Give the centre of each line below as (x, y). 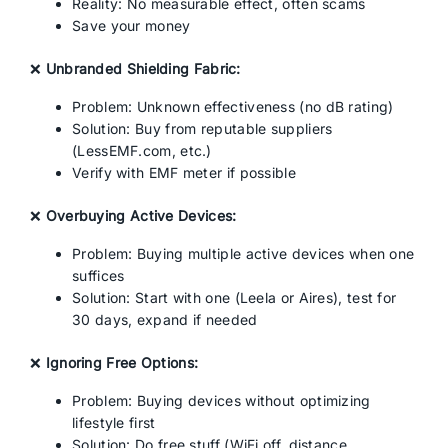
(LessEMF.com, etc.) (142, 150)
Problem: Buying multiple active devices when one (243, 253)
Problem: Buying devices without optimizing (221, 400)
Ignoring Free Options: (122, 362)
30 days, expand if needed (165, 319)
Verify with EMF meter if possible (184, 172)
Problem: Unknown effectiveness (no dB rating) (233, 106)
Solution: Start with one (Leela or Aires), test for (234, 297)
